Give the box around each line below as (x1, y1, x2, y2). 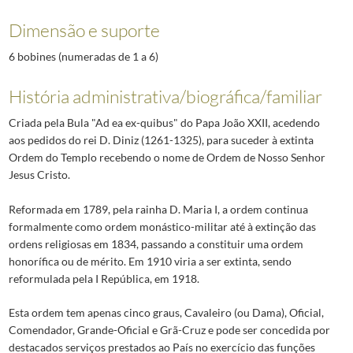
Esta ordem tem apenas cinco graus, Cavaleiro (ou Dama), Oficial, (8, 305, 324, 319)
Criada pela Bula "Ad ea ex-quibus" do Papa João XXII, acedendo (8, 116, 320, 130)
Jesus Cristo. (8, 168, 70, 182)
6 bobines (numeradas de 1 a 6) (8, 49, 158, 63)
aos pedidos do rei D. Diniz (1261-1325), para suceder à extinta (8, 133, 314, 147)
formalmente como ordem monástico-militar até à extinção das (8, 219, 316, 233)
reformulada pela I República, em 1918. (8, 271, 199, 285)
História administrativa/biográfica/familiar (8, 85, 322, 108)
